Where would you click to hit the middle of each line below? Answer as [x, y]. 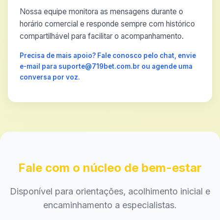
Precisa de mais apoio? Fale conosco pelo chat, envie [108, 55]
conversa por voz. [50, 77]
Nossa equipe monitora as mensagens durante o [101, 12]
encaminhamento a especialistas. [110, 205]
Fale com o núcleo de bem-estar [110, 168]
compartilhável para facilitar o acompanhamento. [102, 36]
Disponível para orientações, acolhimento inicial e [110, 191]
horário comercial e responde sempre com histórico [107, 24]
